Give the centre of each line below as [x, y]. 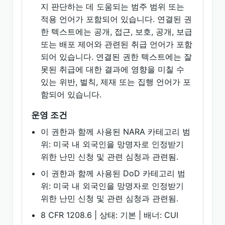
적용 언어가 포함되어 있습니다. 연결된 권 [117, 19]
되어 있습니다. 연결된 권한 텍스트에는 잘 [117, 57]
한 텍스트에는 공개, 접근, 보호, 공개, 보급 [117, 32]
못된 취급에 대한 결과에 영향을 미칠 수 [113, 69]
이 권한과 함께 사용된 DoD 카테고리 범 [113, 173]
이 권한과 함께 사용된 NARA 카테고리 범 [116, 132]
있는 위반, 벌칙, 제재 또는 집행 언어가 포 [116, 82]
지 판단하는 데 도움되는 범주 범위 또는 [113, 7]
